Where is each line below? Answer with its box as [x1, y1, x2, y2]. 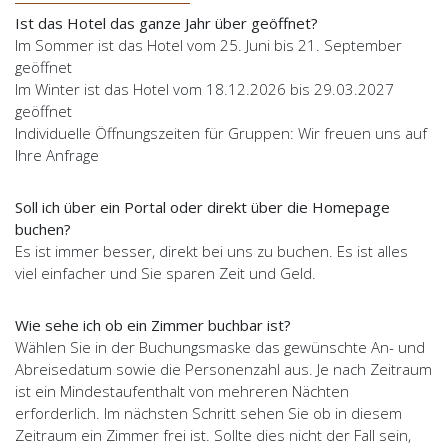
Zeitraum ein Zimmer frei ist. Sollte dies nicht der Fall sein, [15, 425, 411, 445]
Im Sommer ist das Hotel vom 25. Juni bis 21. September [15, 35, 402, 55]
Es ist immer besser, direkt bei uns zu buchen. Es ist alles [15, 241, 408, 261]
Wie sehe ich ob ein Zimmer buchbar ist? [15, 315, 291, 335]
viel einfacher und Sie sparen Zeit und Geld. [15, 263, 320, 283]
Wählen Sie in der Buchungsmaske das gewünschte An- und [15, 337, 425, 357]
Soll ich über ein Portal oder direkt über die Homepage [15, 197, 390, 217]
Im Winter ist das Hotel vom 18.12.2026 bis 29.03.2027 [15, 79, 394, 99]
